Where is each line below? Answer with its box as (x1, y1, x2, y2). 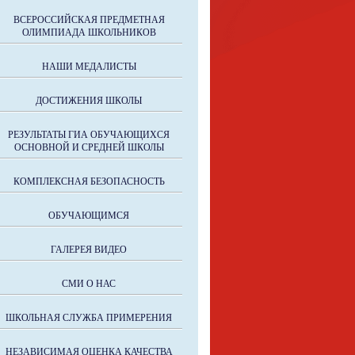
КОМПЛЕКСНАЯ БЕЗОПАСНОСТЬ (13, 176, 165, 187)
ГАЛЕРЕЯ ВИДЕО (51, 244, 127, 255)
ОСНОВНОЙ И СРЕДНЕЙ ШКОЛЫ (13, 142, 164, 153)
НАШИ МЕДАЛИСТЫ (41, 61, 136, 72)
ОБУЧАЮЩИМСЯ (48, 210, 129, 221)
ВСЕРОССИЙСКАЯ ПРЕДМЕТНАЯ (13, 14, 165, 25)
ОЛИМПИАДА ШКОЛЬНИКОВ (21, 27, 156, 38)
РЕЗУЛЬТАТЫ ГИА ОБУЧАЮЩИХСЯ (8, 129, 170, 140)
